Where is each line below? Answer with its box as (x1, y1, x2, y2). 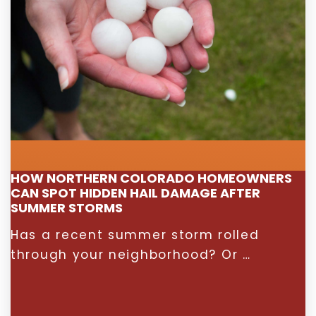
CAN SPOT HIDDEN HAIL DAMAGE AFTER (11, 184, 260, 202)
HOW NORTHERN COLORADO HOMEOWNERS (11, 169, 292, 187)
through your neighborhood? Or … (11, 246, 251, 263)
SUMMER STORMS (11, 199, 123, 217)
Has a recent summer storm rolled (11, 226, 260, 243)
